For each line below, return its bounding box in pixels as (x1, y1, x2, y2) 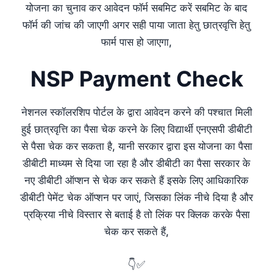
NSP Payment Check (30, 66, 243, 92)
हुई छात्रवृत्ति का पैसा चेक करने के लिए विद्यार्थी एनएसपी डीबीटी (21, 123, 252, 136)
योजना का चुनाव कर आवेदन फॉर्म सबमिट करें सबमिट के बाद (26, 1, 247, 14)
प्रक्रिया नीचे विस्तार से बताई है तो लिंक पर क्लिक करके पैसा (23, 208, 250, 221)
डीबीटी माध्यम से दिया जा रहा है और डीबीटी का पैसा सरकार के (23, 157, 250, 170)
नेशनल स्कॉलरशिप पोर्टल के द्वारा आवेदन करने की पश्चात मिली (21, 106, 252, 119)
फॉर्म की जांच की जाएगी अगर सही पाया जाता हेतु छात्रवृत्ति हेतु (23, 18, 250, 31)
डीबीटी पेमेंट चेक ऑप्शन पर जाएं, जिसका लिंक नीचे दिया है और (20, 191, 253, 204)
